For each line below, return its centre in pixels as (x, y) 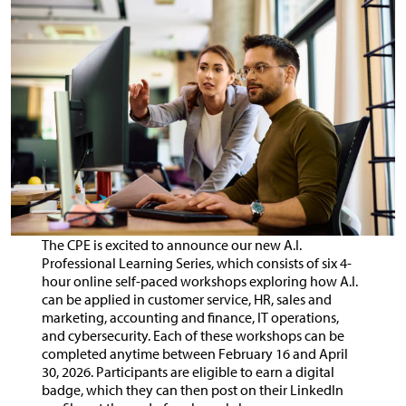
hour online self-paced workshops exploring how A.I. (199, 281)
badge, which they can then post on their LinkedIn (192, 390)
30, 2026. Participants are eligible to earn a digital (188, 372)
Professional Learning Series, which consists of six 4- (196, 263)
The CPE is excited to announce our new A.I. (171, 245)
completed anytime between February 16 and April (194, 354)
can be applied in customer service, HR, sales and (186, 300)
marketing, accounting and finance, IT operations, (190, 318)
